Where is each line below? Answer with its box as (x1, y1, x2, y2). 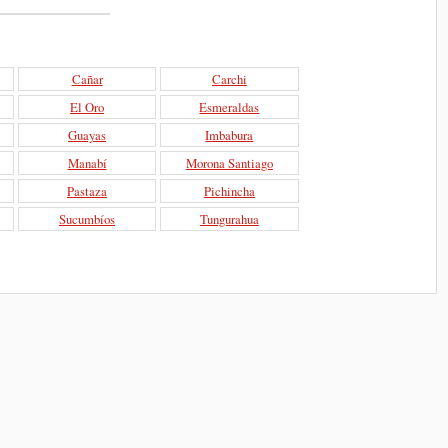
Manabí (67, 153, 107, 172)
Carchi (211, 69, 247, 88)
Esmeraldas (199, 97, 260, 116)
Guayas (68, 125, 107, 144)
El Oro (70, 97, 105, 116)
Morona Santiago (185, 153, 273, 172)
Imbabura (205, 125, 254, 144)
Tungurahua (199, 209, 259, 228)
